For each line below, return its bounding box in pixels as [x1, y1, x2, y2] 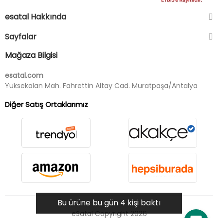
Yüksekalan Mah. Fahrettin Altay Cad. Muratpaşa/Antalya [5, 81, 198, 91]
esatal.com [5, 71, 43, 80]
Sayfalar [5, 31, 36, 42]
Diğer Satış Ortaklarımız [5, 99, 88, 109]
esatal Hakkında [5, 11, 66, 22]
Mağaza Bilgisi [5, 50, 57, 61]
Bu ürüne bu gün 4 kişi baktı [57, 197, 161, 209]
